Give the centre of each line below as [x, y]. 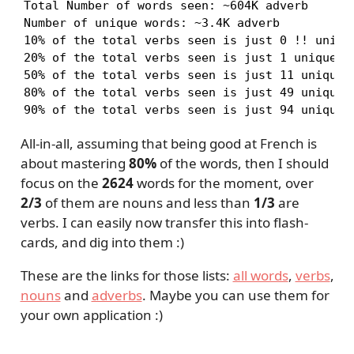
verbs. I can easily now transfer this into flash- [164, 223]
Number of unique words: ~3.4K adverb [151, 23]
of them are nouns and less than [147, 203]
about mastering [74, 164]
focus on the [61, 183]
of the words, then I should [242, 164]
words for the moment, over [223, 183]
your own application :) [91, 315]
